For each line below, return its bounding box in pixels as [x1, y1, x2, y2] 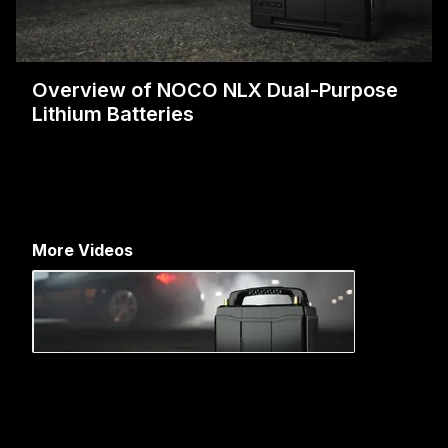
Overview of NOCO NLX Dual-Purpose [32, 78, 398, 103]
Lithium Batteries [32, 102, 194, 127]
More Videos [32, 240, 133, 261]
